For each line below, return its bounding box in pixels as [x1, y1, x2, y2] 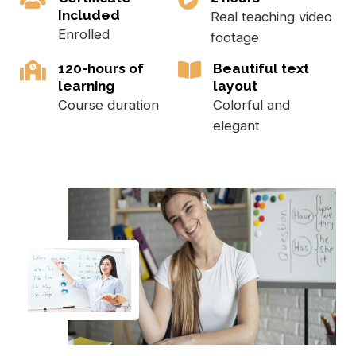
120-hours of [58, 60, 144, 76]
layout [213, 77, 257, 94]
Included [58, 7, 120, 24]
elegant [213, 117, 260, 133]
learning [58, 77, 114, 94]
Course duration [58, 96, 159, 113]
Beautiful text [213, 60, 309, 76]
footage [211, 29, 259, 46]
